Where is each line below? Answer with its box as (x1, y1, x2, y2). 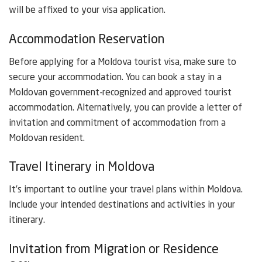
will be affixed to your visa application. (9, 6, 166, 16)
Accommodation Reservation (9, 33, 164, 46)
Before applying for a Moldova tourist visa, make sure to (9, 57, 236, 67)
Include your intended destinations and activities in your (9, 201, 235, 211)
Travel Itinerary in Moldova (9, 161, 154, 174)
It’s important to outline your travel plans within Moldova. (9, 185, 243, 195)
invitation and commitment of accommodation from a (9, 118, 226, 128)
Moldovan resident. (9, 133, 85, 143)
